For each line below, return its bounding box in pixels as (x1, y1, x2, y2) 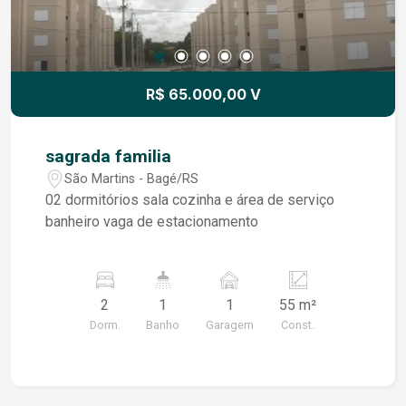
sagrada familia (45, 146, 172, 167)
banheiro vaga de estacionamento (45, 213, 259, 230)
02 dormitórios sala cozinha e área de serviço (45, 191, 173, 208)
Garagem (205, 318, 254, 332)
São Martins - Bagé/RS (64, 170, 199, 187)
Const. (281, 318, 315, 332)
